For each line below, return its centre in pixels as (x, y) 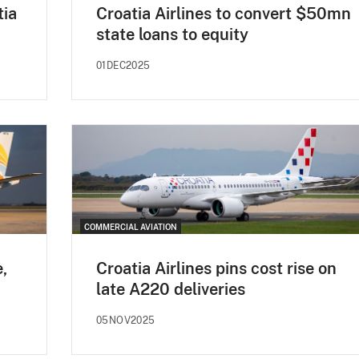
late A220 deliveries (171, 289)
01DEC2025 (123, 65)
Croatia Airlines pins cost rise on (216, 268)
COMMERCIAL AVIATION (131, 226)
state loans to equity (172, 34)
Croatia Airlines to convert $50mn (224, 13)
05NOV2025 (126, 320)
